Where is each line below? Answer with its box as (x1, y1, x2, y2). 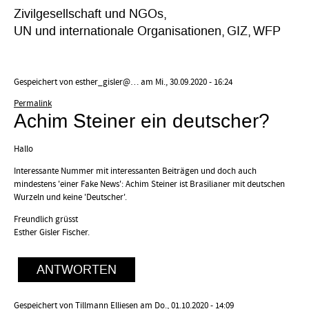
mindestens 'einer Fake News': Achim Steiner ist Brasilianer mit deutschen (14, 179, 285, 190)
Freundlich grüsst (14, 213, 78, 225)
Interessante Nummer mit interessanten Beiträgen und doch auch (14, 166, 257, 177)
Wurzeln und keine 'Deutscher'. (14, 192, 127, 203)
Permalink (14, 98, 52, 110)
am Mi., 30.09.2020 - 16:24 (139, 76, 232, 88)
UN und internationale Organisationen (14, 23, 221, 40)
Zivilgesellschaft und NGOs (14, 6, 163, 23)
